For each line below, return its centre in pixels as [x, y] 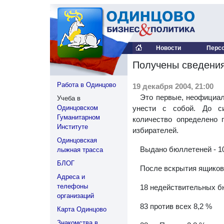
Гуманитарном [78, 117]
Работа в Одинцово [86, 85]
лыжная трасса [80, 150]
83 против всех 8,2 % [176, 206]
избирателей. [155, 130]
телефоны [72, 186]
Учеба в [69, 98]
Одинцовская [77, 140]
